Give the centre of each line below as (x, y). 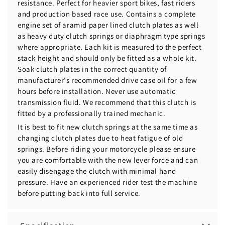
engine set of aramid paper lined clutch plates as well (108, 25)
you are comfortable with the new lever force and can (108, 160)
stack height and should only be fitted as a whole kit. (107, 58)
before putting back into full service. (79, 193)
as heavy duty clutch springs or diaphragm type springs (111, 36)
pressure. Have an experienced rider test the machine (107, 182)
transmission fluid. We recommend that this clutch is (107, 102)
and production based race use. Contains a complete (107, 14)
